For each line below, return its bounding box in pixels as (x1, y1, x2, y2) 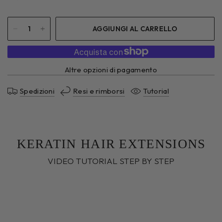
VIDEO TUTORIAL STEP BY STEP (47, 155, 175, 166)
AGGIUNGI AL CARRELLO (93, 24, 177, 33)
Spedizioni (20, 86, 55, 96)
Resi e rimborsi (73, 86, 125, 96)
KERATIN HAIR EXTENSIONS (16, 136, 206, 151)
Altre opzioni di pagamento (65, 64, 157, 74)
